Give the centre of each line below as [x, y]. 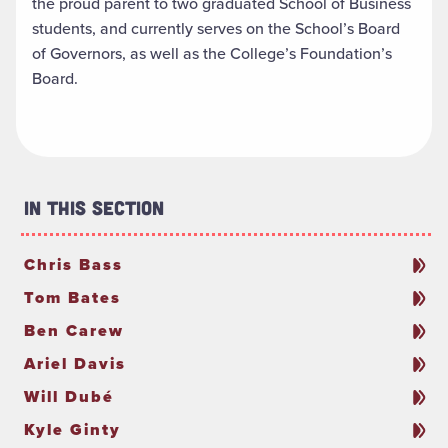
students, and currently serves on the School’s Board [216, 29]
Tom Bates [72, 298]
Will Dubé [69, 397]
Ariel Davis [75, 364]
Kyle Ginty [72, 430]
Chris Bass [73, 265]
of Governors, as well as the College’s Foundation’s [212, 54]
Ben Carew [74, 331]
